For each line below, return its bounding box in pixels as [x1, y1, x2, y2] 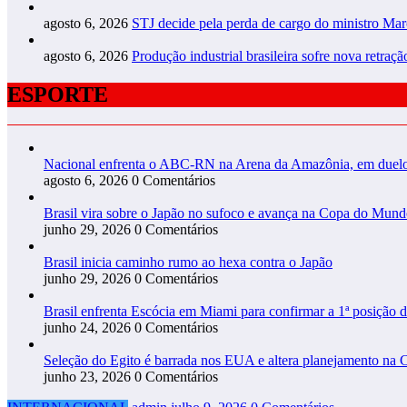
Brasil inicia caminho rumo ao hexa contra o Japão [44, 254, 333, 271]
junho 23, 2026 [44, 369, 131, 385]
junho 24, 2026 [44, 320, 131, 336]
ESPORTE [7, 82, 108, 106]
